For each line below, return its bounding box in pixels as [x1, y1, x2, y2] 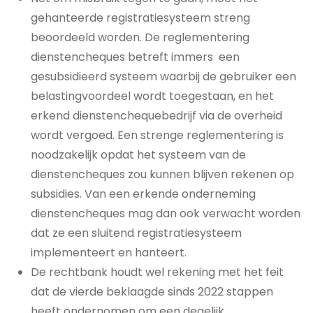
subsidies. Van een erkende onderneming [31, 186, 256, 202]
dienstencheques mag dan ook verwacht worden [31, 205, 300, 221]
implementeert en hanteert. [31, 245, 187, 261]
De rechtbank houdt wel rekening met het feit [31, 264, 284, 280]
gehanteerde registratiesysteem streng [31, 10, 250, 26]
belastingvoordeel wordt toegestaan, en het [31, 88, 274, 104]
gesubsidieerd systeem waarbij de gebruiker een [31, 68, 296, 85]
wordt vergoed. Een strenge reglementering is [31, 127, 284, 143]
